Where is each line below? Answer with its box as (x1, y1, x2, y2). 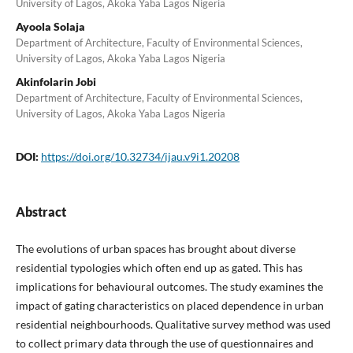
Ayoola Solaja (15, 20, 85, 34)
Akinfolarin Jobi (15, 75, 96, 89)
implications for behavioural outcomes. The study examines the (15, 280, 323, 294)
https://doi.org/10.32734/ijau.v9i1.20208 (40, 150, 240, 164)
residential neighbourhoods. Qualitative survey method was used (15, 318, 331, 332)
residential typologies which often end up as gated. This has (15, 261, 303, 275)
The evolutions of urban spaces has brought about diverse (15, 242, 295, 256)
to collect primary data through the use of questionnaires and (15, 336, 314, 351)
